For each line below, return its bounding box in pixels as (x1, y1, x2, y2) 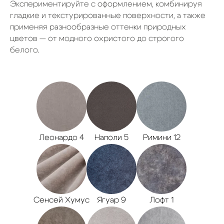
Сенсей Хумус (33, 195, 89, 204)
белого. (10, 45, 39, 54)
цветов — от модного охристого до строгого (10, 34, 184, 42)
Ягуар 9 (97, 195, 126, 204)
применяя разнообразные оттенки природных (10, 22, 186, 31)
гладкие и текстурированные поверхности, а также (10, 11, 205, 19)
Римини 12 (142, 133, 180, 141)
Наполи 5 (94, 133, 128, 141)
